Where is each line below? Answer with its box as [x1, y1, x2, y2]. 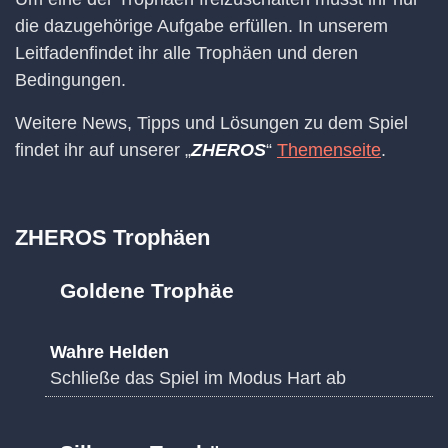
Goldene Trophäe [60, 279, 234, 303]
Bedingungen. [15, 70, 126, 91]
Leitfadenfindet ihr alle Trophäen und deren [15, 43, 358, 64]
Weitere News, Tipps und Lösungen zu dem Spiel [15, 113, 408, 134]
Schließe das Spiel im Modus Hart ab [50, 368, 346, 389]
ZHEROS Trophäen [15, 224, 210, 250]
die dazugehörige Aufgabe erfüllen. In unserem [15, 16, 388, 37]
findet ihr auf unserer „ [15, 140, 191, 161]
